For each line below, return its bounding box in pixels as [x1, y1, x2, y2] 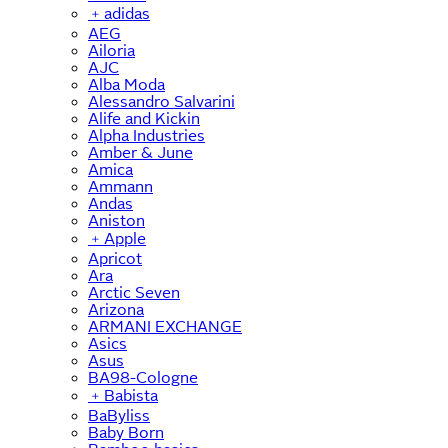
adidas [104, 4, 150, 22]
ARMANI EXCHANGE [88, 317, 242, 335]
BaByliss [88, 406, 150, 424]
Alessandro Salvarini [88, 92, 235, 110]
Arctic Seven [88, 283, 180, 301]
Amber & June [88, 143, 193, 161]
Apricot [88, 249, 142, 267]
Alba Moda [88, 75, 165, 93]
